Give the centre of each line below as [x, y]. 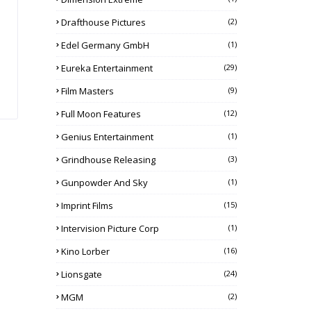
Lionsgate [82, 274]
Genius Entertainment [107, 137]
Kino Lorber [85, 251]
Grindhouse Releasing [108, 160]
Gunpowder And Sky [104, 183]
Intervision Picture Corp [110, 228]
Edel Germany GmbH [105, 45]
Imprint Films [87, 205]
